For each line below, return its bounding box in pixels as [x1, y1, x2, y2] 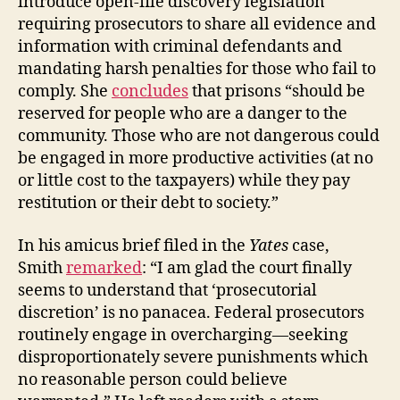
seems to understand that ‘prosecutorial [18, 279, 317, 301]
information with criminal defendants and [18, 37, 342, 57]
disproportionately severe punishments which [18, 346, 368, 368]
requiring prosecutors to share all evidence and [18, 14, 376, 35]
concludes [112, 81, 188, 102]
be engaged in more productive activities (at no [18, 148, 373, 169]
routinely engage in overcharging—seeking [18, 324, 348, 346]
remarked [66, 257, 142, 279]
